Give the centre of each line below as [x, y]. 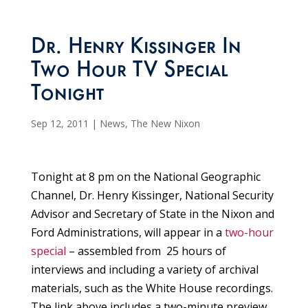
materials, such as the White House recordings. [153, 288]
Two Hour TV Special [129, 73]
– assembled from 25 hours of [146, 251]
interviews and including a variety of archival [144, 270]
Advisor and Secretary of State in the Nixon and [152, 214]
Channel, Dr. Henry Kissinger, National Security [152, 196]
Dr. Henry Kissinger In [136, 49]
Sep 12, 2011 [59, 124]
